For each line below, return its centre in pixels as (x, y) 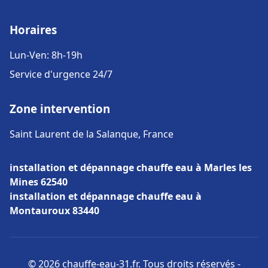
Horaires (33, 30)
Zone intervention (60, 109)
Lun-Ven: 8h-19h (46, 55)
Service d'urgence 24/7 (61, 74)
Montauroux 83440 (54, 211)
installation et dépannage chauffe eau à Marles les (131, 167)
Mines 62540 (39, 182)
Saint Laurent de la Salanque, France (92, 134)
